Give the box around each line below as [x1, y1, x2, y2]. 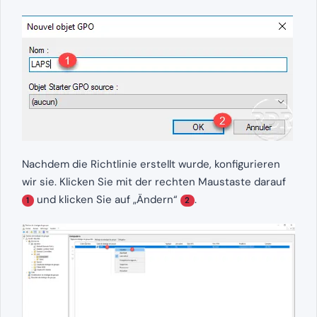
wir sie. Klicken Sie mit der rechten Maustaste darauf [22, 175, 286, 189]
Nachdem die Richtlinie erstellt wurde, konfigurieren [22, 157, 280, 171]
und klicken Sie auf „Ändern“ [33, 192, 180, 207]
